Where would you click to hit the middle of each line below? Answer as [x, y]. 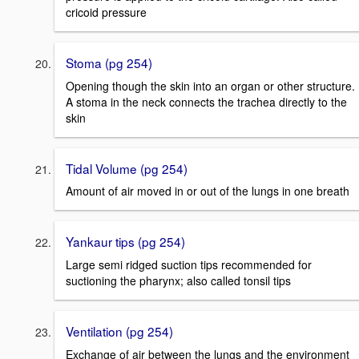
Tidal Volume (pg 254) [127, 168]
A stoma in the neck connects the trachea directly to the [206, 101]
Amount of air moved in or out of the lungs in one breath [208, 191]
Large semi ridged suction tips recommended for [189, 265]
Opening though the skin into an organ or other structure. [210, 85]
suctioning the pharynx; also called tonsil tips [178, 281]
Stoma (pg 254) [109, 63]
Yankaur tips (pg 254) [125, 242]
